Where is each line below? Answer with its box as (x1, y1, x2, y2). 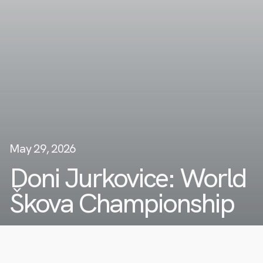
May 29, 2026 (9, 141, 76, 156)
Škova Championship (9, 186, 234, 221)
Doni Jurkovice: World (9, 160, 246, 195)
